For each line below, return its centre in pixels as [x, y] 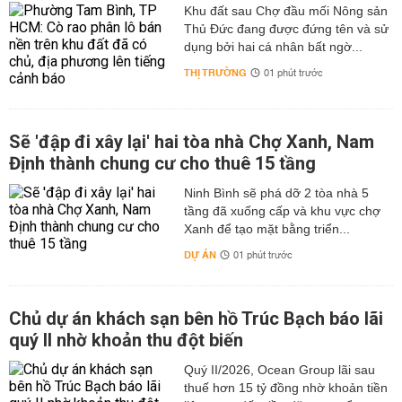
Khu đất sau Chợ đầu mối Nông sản [285, 11]
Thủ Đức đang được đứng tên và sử [286, 29]
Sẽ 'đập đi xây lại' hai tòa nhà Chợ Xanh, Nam [192, 142]
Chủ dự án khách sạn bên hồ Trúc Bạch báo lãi [196, 319]
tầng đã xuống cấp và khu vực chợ [282, 211]
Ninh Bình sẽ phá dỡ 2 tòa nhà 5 [276, 193]
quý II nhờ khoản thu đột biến [126, 340]
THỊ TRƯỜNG [215, 73]
